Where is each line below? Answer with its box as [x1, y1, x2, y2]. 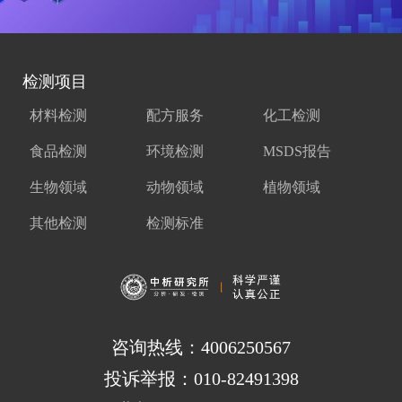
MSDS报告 [262, 144, 331, 160]
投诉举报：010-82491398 [103, 368, 299, 389]
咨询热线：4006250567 [111, 336, 291, 357]
